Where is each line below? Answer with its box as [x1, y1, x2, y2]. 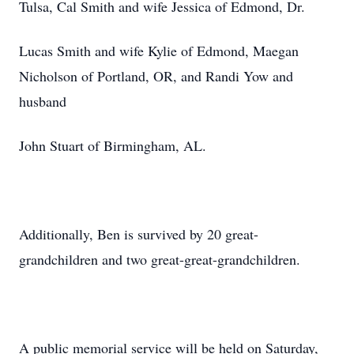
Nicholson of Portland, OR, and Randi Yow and [19, 66, 293, 85]
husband [19, 92, 66, 111]
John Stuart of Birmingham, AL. [19, 136, 206, 155]
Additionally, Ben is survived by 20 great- [19, 224, 258, 243]
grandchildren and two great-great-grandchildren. [19, 250, 300, 269]
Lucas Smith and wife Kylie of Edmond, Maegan [19, 41, 299, 60]
